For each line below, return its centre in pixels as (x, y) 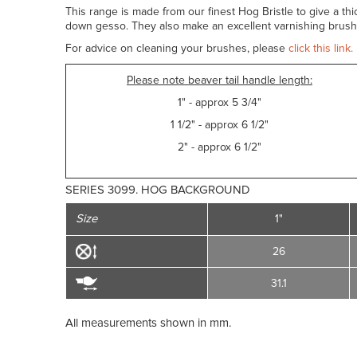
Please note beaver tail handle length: (220, 80)
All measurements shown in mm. (148, 323)
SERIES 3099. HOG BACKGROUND (158, 190)
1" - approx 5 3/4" (220, 103)
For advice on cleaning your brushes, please (177, 49)
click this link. (321, 49)
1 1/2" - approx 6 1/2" (220, 125)
